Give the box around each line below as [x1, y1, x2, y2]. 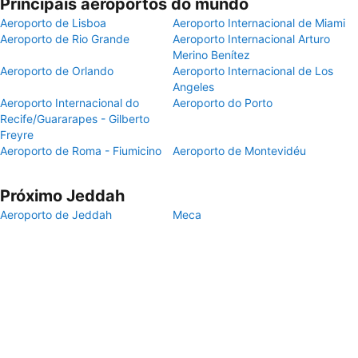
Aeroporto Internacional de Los [173, 64, 333, 78]
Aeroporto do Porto [173, 96, 272, 109]
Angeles [173, 80, 214, 93]
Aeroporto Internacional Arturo [173, 32, 330, 46]
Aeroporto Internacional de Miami [173, 16, 345, 30]
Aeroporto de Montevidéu [173, 144, 306, 157]
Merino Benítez [173, 48, 250, 62]
